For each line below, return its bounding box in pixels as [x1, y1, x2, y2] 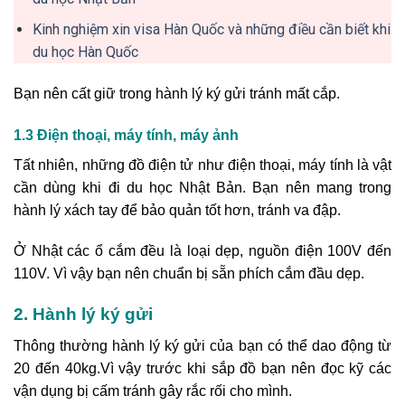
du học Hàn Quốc [32, 43, 138, 61]
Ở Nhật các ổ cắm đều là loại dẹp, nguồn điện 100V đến [14, 243, 391, 259]
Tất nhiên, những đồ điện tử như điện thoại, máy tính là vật [14, 156, 391, 173]
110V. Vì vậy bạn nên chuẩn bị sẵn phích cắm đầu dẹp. [14, 266, 364, 282]
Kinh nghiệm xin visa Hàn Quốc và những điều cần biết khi [32, 21, 391, 39]
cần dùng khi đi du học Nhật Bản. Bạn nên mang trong [14, 179, 391, 195]
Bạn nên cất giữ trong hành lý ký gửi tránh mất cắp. [14, 85, 340, 101]
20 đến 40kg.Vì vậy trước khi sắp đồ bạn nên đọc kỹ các [14, 360, 391, 376]
